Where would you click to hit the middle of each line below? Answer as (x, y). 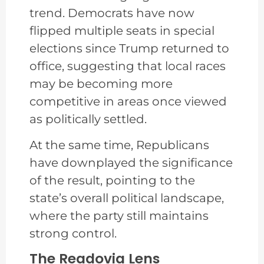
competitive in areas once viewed (128, 101)
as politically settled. (88, 119)
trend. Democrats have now (112, 13)
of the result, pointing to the (112, 181)
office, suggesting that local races (128, 66)
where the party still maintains (119, 216)
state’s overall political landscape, (127, 198)
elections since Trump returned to (129, 48)
